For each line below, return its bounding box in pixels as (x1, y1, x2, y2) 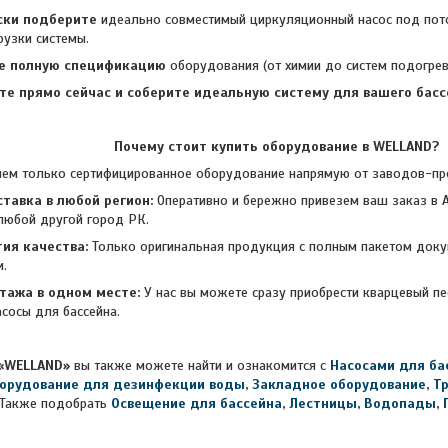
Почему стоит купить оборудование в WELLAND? (114, 138, 439, 155)
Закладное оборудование (252, 376, 426, 393)
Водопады (364, 395, 436, 412)
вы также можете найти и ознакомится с (74, 357, 326, 374)
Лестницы (289, 395, 357, 412)
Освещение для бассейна (111, 395, 282, 412)
